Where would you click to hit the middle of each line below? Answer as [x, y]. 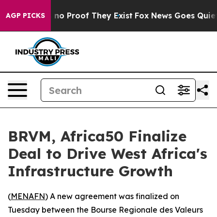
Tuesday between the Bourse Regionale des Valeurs [105, 210]
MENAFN [28, 196]
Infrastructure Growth [90, 171]
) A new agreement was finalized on [112, 196]
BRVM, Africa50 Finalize [97, 136]
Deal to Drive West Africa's [108, 154]
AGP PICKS [25, 15]
